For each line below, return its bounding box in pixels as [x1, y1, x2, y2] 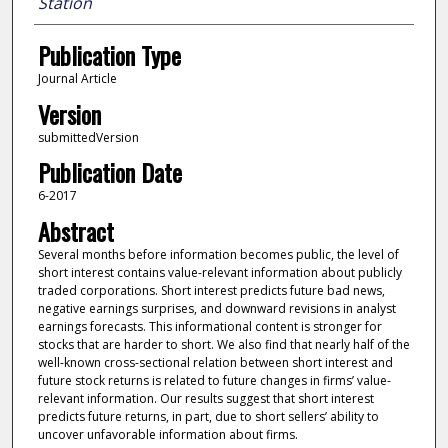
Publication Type [37, 37, 181, 74]
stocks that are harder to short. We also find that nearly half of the [37, 335, 410, 353]
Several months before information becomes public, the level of [37, 245, 399, 263]
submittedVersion [37, 128, 139, 146]
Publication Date [37, 154, 182, 191]
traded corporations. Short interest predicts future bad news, [37, 281, 385, 299]
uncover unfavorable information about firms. [37, 425, 298, 443]
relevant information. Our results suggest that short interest [37, 389, 374, 407]
